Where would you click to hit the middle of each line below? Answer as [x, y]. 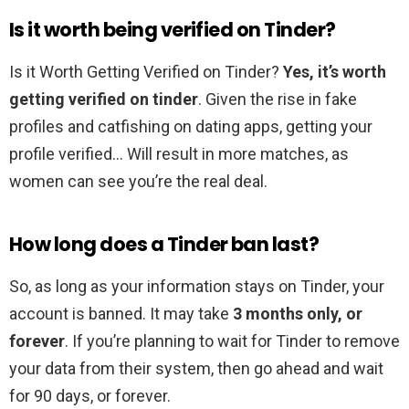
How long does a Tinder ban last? [164, 245]
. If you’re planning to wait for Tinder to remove [232, 341]
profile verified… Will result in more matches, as [179, 154]
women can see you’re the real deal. [138, 182]
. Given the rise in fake [278, 100]
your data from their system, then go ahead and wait [196, 369]
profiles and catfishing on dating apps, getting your [191, 127]
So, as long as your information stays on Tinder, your [197, 287]
